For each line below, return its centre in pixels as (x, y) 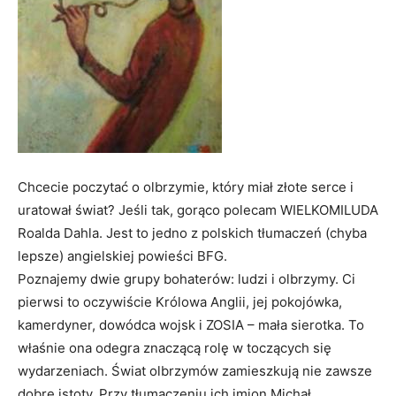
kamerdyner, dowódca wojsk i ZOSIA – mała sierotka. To (191, 325)
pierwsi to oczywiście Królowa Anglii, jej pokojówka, (180, 302)
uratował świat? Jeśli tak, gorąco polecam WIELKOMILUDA (198, 210)
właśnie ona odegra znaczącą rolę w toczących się (175, 348)
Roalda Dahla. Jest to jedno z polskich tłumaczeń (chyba (192, 233)
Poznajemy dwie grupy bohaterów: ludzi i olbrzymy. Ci (187, 279)
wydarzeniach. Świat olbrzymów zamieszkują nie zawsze (195, 371)
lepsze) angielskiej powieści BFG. (122, 256)
